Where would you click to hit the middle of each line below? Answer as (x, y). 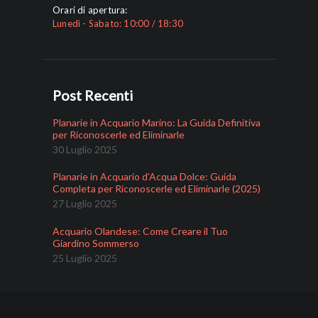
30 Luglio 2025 (85, 150)
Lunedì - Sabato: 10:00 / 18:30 (118, 24)
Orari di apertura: (90, 10)
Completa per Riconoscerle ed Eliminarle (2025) (157, 189)
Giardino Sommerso (96, 243)
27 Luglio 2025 (85, 204)
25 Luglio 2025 (85, 258)
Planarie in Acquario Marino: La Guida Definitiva (157, 123)
